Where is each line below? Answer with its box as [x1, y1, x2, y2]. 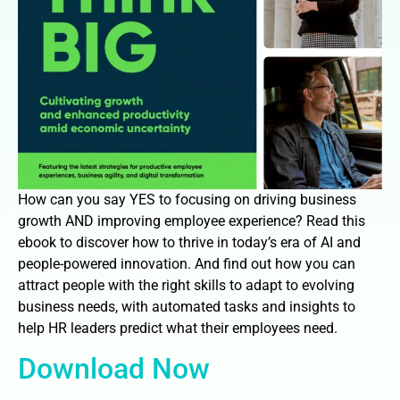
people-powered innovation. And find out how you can [18, 255, 355, 272]
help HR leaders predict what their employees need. [18, 320, 337, 337]
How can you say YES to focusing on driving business [18, 191, 356, 208]
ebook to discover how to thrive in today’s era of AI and [18, 234, 361, 251]
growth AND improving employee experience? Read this [18, 212, 365, 229]
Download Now [18, 352, 210, 387]
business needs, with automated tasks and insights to [18, 298, 355, 315]
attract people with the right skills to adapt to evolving [18, 277, 354, 294]
